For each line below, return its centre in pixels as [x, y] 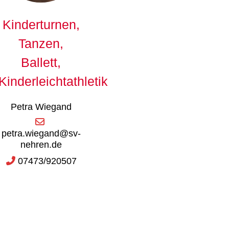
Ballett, [41, 62]
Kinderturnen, [41, 24]
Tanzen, [41, 43]
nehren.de [41, 144]
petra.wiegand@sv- [41, 133]
